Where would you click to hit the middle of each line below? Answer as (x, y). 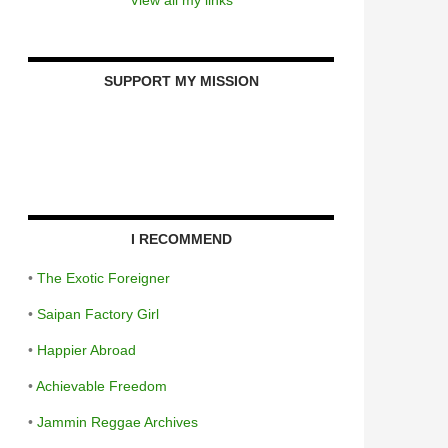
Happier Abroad (86, 349)
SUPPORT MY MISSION (181, 80)
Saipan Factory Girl (98, 313)
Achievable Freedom (101, 385)
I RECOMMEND (181, 238)
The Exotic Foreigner (103, 277)
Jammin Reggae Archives (117, 421)
